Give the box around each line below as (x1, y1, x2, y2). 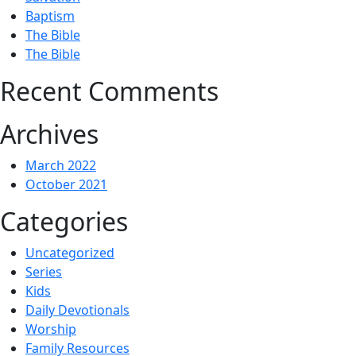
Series (25, 263, 62, 281)
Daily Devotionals (25, 301, 130, 319)
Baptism (25, 7, 75, 25)
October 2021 (25, 176, 107, 193)
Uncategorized (25, 244, 114, 261)
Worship (25, 320, 76, 338)
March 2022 (25, 157, 96, 174)
